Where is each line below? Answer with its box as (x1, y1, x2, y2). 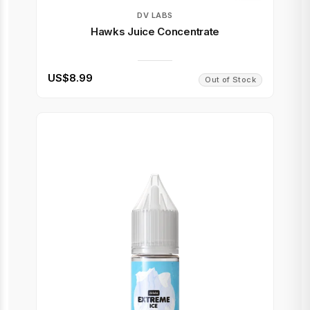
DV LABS (137, 10, 173, 20)
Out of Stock (205, 75, 256, 84)
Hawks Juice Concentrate (90, 25, 220, 38)
